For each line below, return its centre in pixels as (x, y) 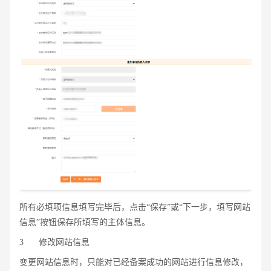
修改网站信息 (64, 242)
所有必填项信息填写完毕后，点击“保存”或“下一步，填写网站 (135, 207)
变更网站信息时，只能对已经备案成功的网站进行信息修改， (134, 262)
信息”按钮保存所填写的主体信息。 (85, 222)
